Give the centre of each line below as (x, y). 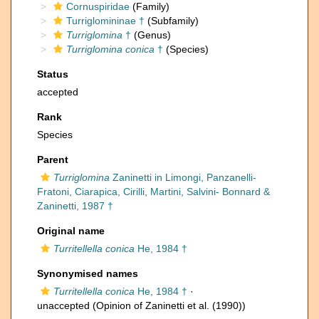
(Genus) (151, 35)
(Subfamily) (172, 21)
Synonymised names (88, 273)
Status (53, 74)
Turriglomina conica (110, 49)
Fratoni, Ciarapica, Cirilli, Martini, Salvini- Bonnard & (153, 192)
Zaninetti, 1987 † (75, 206)
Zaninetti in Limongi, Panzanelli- (183, 177)
